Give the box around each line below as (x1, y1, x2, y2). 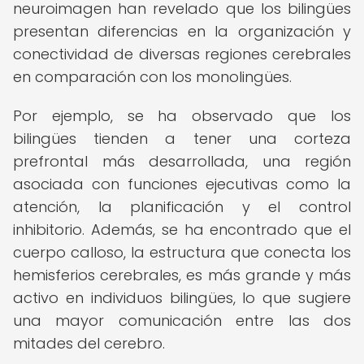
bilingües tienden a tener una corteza (13, 128, 351, 149)
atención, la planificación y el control (13, 197, 351, 217)
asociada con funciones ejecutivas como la (13, 174, 351, 194)
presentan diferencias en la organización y (13, 21, 351, 41)
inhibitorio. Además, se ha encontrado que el (13, 219, 351, 240)
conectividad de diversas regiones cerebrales (13, 44, 351, 64)
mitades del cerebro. (13, 333, 165, 353)
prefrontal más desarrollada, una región (13, 151, 351, 171)
